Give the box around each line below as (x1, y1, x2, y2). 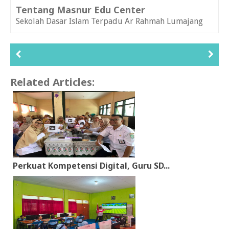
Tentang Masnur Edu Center (16, 3, 145, 16)
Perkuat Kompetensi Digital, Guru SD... (13, 159, 170, 171)
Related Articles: (10, 75, 95, 89)
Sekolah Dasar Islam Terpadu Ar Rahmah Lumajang (16, 16, 203, 26)
